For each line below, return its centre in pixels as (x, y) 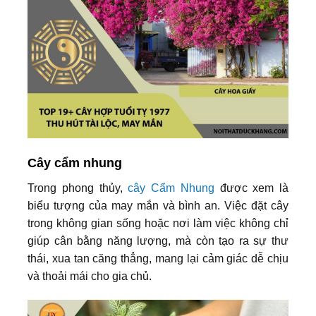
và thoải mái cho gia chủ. (90, 276)
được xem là (251, 188)
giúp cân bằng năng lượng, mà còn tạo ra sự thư (158, 241)
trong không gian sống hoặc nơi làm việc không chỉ (158, 223)
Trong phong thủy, (78, 188)
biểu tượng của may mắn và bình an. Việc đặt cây (158, 205)
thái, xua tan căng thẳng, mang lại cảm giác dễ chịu (158, 258)
